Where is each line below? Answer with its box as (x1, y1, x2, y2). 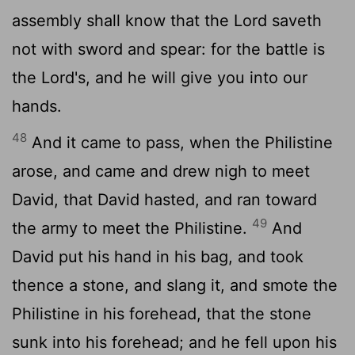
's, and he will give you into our (74, 67, 307, 87)
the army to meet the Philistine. (12, 218, 252, 238)
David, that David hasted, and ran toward (12, 189, 317, 209)
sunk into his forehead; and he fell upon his (12, 332, 337, 352)
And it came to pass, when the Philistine (27, 132, 333, 152)
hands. (12, 96, 62, 116)
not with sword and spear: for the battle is (12, 39, 325, 59)
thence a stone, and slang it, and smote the (12, 275, 338, 295)
